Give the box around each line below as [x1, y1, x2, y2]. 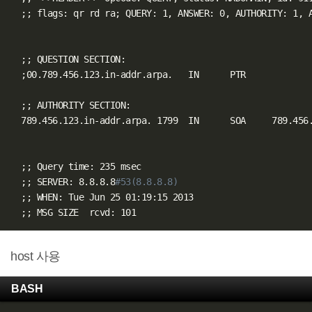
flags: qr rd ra [31, 7, 116, 19]
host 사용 [10, 249, 61, 263]
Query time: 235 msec [31, 160, 141, 172]
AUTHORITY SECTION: [31, 99, 131, 111]
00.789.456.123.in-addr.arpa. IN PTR [26, 68, 246, 80]
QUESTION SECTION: [31, 53, 126, 65]
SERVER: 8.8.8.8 [31, 175, 116, 187]
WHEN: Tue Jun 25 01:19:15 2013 [31, 191, 194, 203]
